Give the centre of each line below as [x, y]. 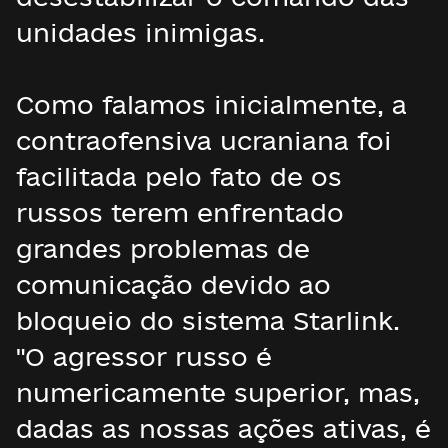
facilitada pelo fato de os [179, 176]
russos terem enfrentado [180, 212]
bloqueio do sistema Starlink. [208, 320]
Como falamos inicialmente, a [211, 104]
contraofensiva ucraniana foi [204, 140]
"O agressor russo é [144, 356]
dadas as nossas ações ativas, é [223, 428]
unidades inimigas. [140, 32]
